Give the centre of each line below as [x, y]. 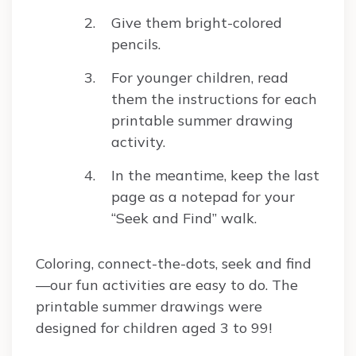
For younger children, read [200, 78]
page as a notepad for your [203, 197]
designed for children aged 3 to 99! [154, 328]
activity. [138, 142]
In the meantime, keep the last [215, 176]
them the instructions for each [214, 99]
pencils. [136, 44]
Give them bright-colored [197, 23]
